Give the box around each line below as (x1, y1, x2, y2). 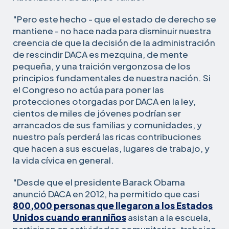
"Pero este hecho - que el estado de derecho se (13, 13, 216, 25)
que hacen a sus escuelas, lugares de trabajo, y (13, 142, 210, 154)
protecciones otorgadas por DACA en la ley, (13, 95, 196, 107)
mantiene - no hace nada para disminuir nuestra (13, 25, 211, 36)
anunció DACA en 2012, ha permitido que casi (13, 188, 199, 199)
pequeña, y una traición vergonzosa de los (13, 60, 191, 72)
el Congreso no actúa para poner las (13, 83, 164, 95)
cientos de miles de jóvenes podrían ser (13, 107, 181, 119)
